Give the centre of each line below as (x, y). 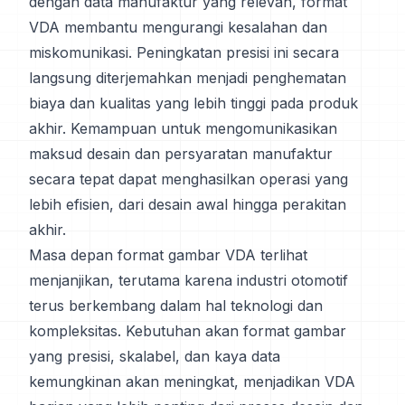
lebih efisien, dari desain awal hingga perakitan (188, 204)
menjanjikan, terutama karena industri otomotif (188, 280)
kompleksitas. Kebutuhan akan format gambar (188, 331)
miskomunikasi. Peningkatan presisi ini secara (184, 52)
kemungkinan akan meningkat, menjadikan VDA (192, 381)
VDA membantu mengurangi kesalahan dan (178, 27)
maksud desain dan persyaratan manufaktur (181, 154)
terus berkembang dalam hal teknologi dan (176, 306)
